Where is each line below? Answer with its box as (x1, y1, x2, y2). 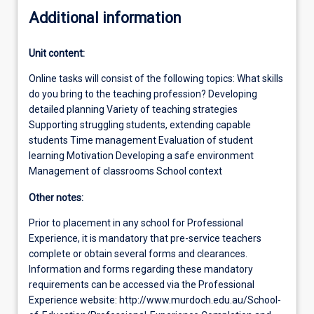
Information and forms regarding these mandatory (29, 263, 253, 275)
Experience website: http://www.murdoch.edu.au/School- (29, 294, 281, 306)
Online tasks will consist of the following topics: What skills (29, 72, 283, 84)
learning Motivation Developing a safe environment (29, 149, 254, 161)
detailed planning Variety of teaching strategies (29, 103, 238, 115)
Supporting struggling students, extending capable (29, 118, 251, 130)
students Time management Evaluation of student (29, 134, 253, 146)
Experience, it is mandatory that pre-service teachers (29, 232, 261, 244)
